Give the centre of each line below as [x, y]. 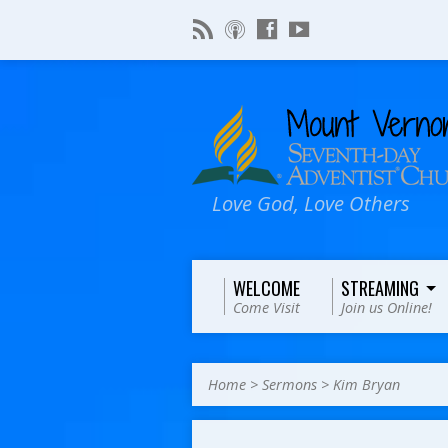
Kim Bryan [366, 384]
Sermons [289, 384]
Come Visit [266, 307]
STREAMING [380, 288]
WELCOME [266, 288]
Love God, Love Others [311, 203]
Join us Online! [386, 307]
